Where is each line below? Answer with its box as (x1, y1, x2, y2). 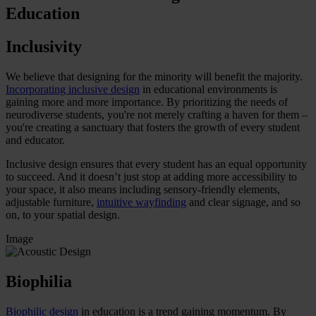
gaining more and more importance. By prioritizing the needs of (6, 95, 288, 108)
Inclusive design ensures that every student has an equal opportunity (6, 157, 307, 170)
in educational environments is (140, 83, 277, 95)
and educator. (6, 133, 65, 146)
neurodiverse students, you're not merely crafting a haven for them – (6, 108, 308, 121)
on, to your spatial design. (6, 208, 120, 221)
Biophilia (6, 272, 72, 291)
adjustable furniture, (6, 195, 97, 208)
